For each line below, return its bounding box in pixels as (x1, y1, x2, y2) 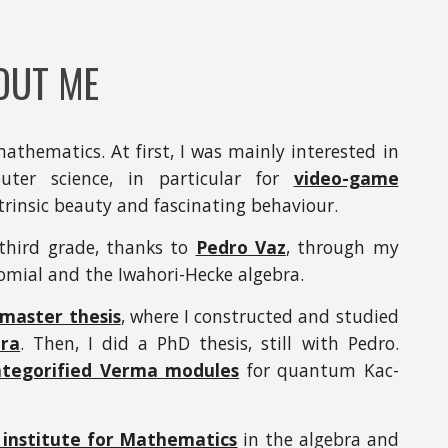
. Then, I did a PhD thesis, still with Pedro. (20, 330, 399, 355)
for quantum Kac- (239, 357, 399, 382)
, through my (285, 234, 399, 259)
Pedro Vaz (195, 234, 286, 259)
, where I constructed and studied (120, 303, 399, 328)
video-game (293, 165, 399, 190)
